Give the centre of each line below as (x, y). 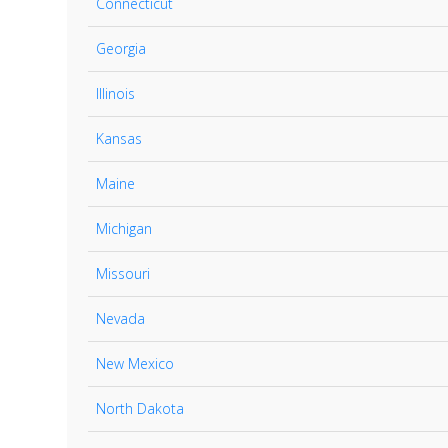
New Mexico (135, 363)
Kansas (119, 138)
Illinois (115, 93)
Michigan (124, 228)
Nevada (120, 318)
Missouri (123, 273)
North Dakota (140, 408)
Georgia (121, 48)
